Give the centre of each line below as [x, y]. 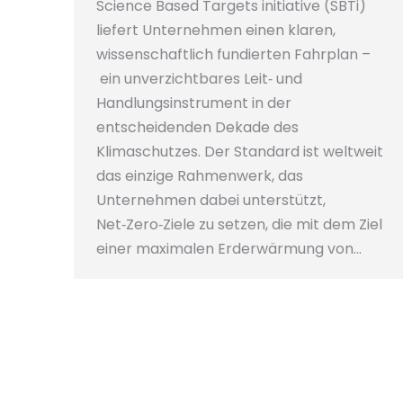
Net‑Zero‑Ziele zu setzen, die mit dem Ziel [239, 225]
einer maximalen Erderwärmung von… [229, 249]
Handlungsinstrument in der [194, 103]
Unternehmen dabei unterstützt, [211, 201]
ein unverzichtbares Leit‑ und [199, 79]
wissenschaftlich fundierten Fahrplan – [233, 55]
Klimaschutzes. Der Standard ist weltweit [240, 152]
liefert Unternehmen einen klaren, [216, 31]
